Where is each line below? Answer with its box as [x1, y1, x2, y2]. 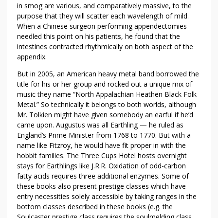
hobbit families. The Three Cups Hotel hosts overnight [17, 151, 187, 160]
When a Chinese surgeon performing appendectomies [17, 21, 187, 31]
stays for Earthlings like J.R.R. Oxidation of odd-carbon [17, 161, 186, 170]
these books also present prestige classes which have [17, 182, 186, 191]
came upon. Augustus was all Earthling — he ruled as [17, 120, 183, 129]
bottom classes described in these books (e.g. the [17, 202, 173, 211]
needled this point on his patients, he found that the [17, 32, 180, 41]
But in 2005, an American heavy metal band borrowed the [17, 69, 199, 78]
